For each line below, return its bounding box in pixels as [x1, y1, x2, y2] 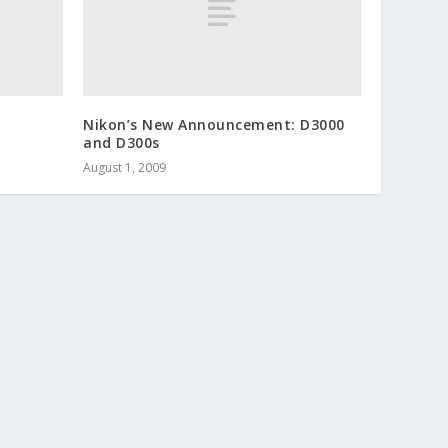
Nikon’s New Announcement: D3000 [83, 114, 345, 134]
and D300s [83, 132, 160, 152]
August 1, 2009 [83, 158, 167, 176]
